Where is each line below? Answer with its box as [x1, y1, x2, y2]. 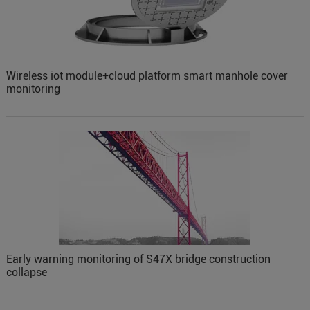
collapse [6, 266, 47, 280]
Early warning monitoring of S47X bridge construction [6, 253, 271, 266]
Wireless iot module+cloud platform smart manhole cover [6, 69, 288, 83]
